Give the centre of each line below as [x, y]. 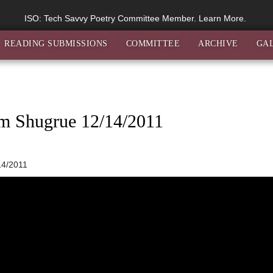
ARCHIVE [218, 44]
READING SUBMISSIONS [56, 44]
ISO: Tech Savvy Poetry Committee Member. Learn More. [136, 18]
